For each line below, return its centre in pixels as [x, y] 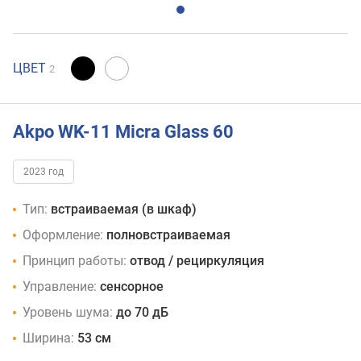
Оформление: [63, 235]
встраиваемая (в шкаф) [124, 210]
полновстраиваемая [168, 235]
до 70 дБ [142, 313]
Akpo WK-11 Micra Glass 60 [123, 131]
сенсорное [132, 287]
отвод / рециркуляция [197, 261]
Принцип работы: [75, 261]
